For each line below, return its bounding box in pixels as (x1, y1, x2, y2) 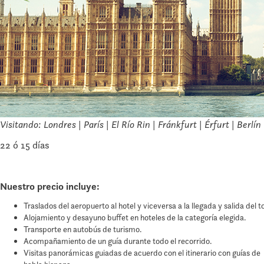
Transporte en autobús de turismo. (24, 224, 142, 235)
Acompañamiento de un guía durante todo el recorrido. (24, 236, 212, 247)
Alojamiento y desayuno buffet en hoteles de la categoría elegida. (24, 212, 246, 223)
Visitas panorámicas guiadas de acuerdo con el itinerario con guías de (24, 247, 260, 259)
